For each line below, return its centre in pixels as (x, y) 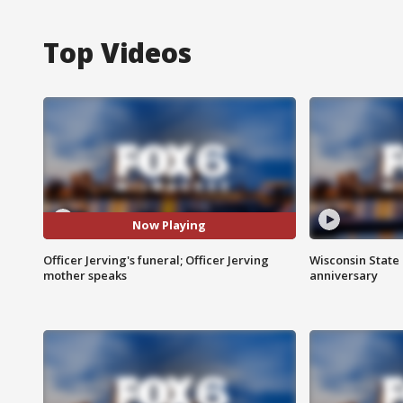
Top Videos (117, 52)
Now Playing (170, 225)
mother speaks (85, 275)
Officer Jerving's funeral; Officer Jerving (156, 260)
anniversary (343, 275)
